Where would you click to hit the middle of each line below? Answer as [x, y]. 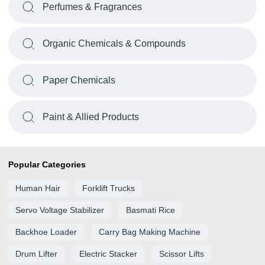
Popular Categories [47, 164]
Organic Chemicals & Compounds [114, 43]
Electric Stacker [108, 254]
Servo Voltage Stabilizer [60, 210]
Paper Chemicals [79, 80]
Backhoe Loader [46, 232]
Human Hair [38, 188]
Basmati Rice [151, 210]
